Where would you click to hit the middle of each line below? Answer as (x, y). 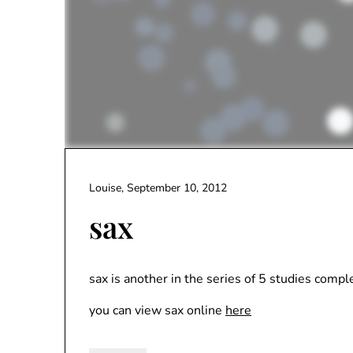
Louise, (108, 188)
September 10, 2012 (177, 188)
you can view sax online (157, 310)
